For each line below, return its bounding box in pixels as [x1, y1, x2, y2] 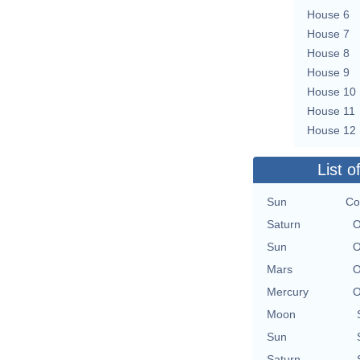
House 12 [307, 123, 356, 137]
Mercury [267, 284, 309, 298]
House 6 [307, 7, 350, 21]
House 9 [307, 65, 350, 79]
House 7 [307, 27, 350, 40]
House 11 [307, 104, 355, 117]
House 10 [307, 84, 356, 98]
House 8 [307, 46, 350, 59]
